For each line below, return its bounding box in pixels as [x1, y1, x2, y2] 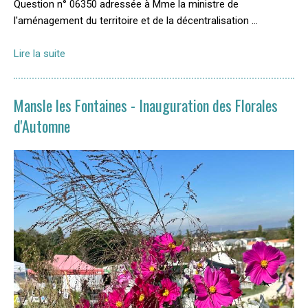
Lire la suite [14, 47, 65, 60]
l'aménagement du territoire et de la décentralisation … [14, 14, 258, 27]
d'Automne [14, 115, 70, 137]
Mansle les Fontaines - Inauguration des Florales [14, 94, 278, 116]
